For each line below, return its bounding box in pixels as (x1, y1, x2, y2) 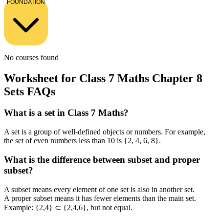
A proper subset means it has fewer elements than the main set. (4, 194, 196, 202)
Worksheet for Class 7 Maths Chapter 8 (4, 71, 202, 85)
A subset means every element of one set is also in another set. (4, 185, 195, 194)
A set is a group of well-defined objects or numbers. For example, (4, 128, 205, 136)
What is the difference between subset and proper (4, 154, 200, 165)
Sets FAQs (4, 85, 55, 98)
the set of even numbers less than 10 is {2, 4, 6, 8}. (4, 136, 161, 145)
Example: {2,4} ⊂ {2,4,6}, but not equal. (4, 203, 132, 212)
